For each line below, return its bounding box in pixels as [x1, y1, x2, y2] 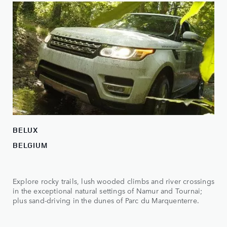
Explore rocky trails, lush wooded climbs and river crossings [13, 176, 215, 186]
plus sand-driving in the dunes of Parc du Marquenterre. [13, 195, 200, 206]
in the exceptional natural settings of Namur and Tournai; [13, 185, 203, 196]
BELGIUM [13, 140, 48, 151]
